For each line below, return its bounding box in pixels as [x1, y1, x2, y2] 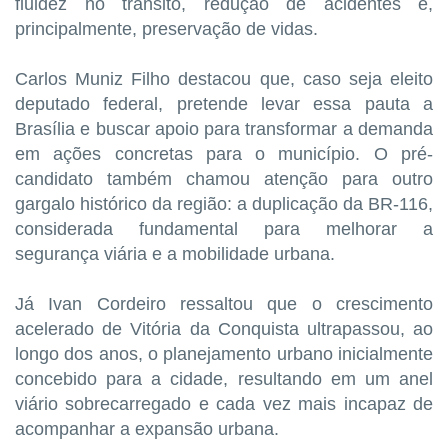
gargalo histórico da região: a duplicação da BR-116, [15, 194, 433, 215]
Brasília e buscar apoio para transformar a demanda [15, 119, 433, 140]
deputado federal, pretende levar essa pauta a [15, 94, 433, 115]
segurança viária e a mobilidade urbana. [15, 244, 335, 265]
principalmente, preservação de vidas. [15, 19, 318, 40]
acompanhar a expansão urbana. [15, 419, 279, 440]
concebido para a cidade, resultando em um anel [15, 369, 433, 390]
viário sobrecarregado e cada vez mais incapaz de [15, 394, 433, 415]
